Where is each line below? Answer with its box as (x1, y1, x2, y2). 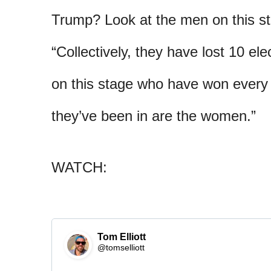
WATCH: (51, 159, 107, 175)
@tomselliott (97, 242, 145, 252)
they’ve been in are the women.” (51, 108, 256, 124)
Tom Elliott (97, 231, 146, 242)
